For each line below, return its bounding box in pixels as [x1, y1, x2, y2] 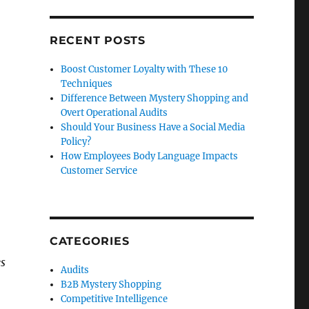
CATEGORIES [49, 234, 130, 248]
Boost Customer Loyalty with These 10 [61, 63, 228, 75]
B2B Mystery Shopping [61, 278, 162, 290]
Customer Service [61, 164, 138, 177]
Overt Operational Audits [61, 106, 168, 119]
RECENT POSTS [49, 33, 146, 47]
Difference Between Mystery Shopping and [61, 92, 249, 104]
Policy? [61, 135, 92, 148]
